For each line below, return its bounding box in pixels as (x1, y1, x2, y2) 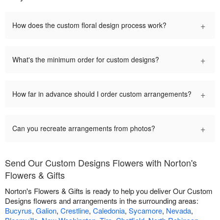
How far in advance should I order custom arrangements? (12, 88, 192, 99)
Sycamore (129, 205, 162, 216)
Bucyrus (5, 205, 32, 216)
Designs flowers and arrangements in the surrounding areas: (5, 195, 198, 206)
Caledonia (93, 205, 125, 216)
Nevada (166, 205, 191, 216)
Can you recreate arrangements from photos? (12, 123, 155, 133)
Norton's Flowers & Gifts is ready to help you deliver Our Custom (5, 185, 213, 196)
